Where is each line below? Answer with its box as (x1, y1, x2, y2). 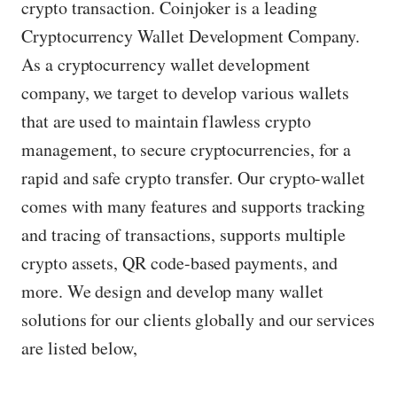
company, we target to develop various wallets (21, 81, 350, 105)
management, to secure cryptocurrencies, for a (21, 137, 352, 162)
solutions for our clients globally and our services (21, 307, 375, 332)
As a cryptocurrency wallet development (21, 52, 310, 77)
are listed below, (21, 336, 137, 361)
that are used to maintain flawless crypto (21, 109, 311, 134)
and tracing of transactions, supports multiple (21, 222, 346, 247)
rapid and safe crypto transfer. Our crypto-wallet (21, 166, 366, 191)
